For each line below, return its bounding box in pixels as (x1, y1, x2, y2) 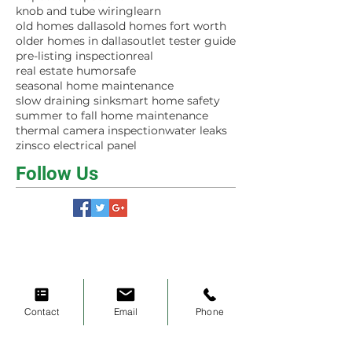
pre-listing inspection (16, 48, 133, 63)
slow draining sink (16, 93, 115, 108)
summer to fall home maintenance (16, 108, 208, 123)
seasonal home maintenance (16, 78, 174, 93)
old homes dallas (16, 18, 108, 33)
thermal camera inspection (16, 123, 165, 137)
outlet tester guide (133, 33, 236, 48)
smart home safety (115, 93, 220, 108)
